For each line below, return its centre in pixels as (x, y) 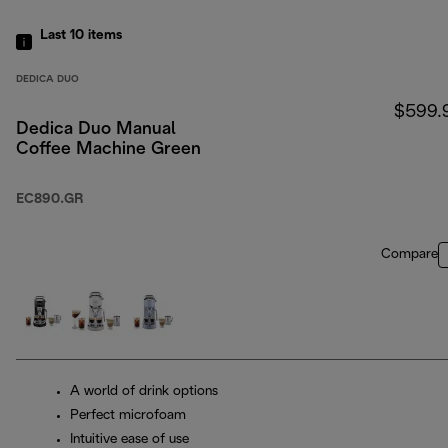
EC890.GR (49, 200)
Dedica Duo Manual (96, 130)
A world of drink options (144, 392)
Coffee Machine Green (108, 150)
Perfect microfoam (128, 416)
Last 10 (64, 36)
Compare (409, 255)
